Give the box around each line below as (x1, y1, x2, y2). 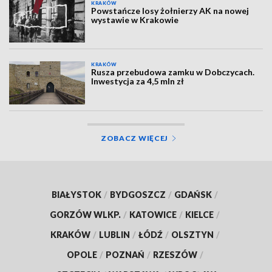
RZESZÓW (152, 249, 197, 260)
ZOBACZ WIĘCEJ (100, 133, 169, 143)
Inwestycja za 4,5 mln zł (91, 76, 185, 87)
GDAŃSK (174, 189, 212, 200)
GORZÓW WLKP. (50, 209, 121, 220)
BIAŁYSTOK (52, 189, 101, 200)
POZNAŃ (105, 249, 144, 260)
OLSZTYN (171, 229, 214, 240)
